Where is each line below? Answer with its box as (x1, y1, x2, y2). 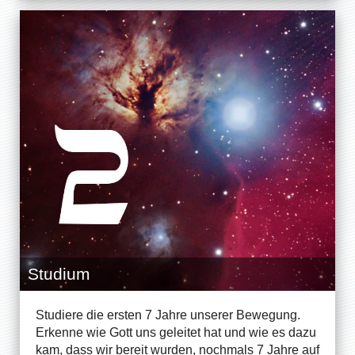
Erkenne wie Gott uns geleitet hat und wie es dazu (36, 325, 316, 339)
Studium (28, 264, 90, 283)
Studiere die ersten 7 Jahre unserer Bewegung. (36, 307, 300, 322)
